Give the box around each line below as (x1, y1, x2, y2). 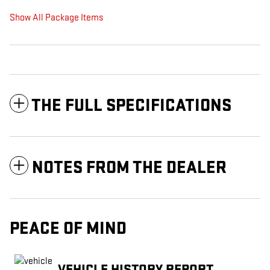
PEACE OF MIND (10, 218, 127, 240)
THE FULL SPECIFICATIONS (31, 95, 231, 117)
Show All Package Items (10, 12, 103, 24)
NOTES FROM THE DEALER (32, 157, 227, 179)
